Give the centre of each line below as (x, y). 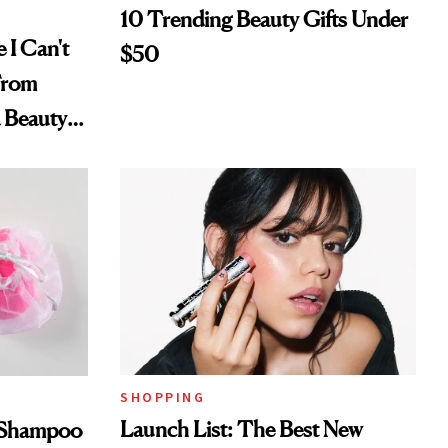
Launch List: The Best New (241, 429)
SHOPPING (162, 397)
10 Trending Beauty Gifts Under (264, 18)
